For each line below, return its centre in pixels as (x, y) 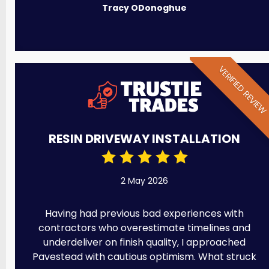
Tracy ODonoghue (145, 8)
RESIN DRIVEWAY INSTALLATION (145, 138)
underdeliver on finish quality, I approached (145, 242)
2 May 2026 (145, 180)
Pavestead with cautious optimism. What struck (145, 256)
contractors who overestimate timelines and (145, 228)
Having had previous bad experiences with (145, 213)
